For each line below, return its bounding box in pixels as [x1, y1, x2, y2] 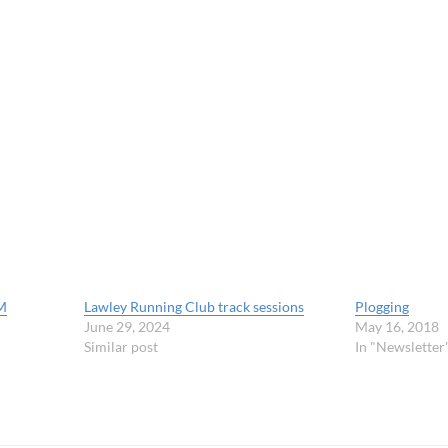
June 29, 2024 [84, 317, 171, 335]
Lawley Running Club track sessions [84, 297, 305, 315]
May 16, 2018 [355, 317, 440, 335]
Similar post [84, 337, 159, 355]
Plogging [355, 297, 410, 315]
